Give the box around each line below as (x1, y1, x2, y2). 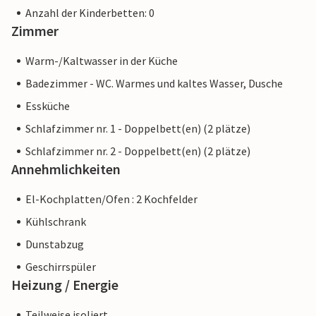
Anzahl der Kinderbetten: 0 (25, 6, 154, 20)
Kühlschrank (25, 214, 86, 229)
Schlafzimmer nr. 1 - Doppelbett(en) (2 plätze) (25, 121, 250, 136)
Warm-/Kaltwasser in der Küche (25, 54, 178, 68)
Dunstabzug (25, 237, 84, 252)
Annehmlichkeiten (11, 160, 121, 178)
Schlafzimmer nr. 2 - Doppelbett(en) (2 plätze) (25, 144, 250, 159)
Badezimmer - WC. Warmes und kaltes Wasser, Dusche (25, 76, 283, 91)
